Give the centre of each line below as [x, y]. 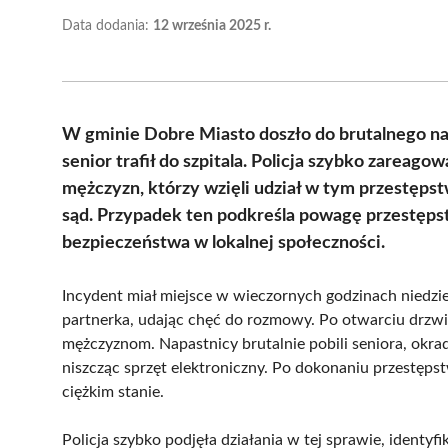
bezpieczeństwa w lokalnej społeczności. [223, 242]
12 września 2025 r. [212, 25]
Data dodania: [107, 25]
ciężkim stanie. [113, 391]
